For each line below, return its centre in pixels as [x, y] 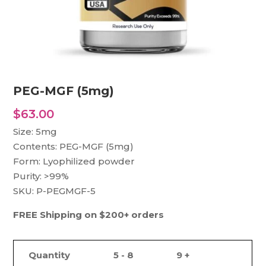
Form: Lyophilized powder [74, 161]
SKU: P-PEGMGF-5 [55, 191]
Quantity [50, 255]
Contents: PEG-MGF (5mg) [74, 146]
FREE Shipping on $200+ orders [89, 215]
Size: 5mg [35, 132]
